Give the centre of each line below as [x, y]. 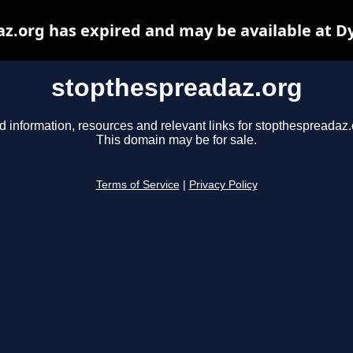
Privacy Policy [223, 185]
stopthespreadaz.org [176, 87]
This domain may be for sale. [176, 140]
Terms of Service [137, 185]
